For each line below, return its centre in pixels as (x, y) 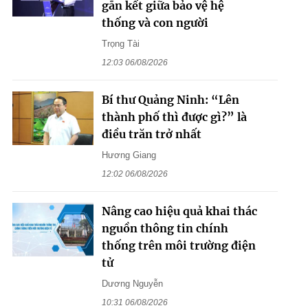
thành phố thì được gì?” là (174, 117)
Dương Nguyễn (132, 283)
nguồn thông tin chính (165, 228)
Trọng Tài (120, 43)
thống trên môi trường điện (178, 245)
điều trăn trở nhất (151, 134)
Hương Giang (129, 155)
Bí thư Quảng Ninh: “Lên (170, 99)
